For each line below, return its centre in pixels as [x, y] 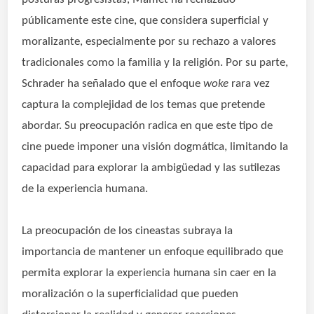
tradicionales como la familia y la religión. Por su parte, [155, 63]
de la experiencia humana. [85, 189]
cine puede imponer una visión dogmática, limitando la [155, 147]
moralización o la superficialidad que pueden [130, 294]
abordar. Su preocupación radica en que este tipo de [148, 126]
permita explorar [64, 273]
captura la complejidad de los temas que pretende [144, 105]
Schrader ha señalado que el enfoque [113, 84]
